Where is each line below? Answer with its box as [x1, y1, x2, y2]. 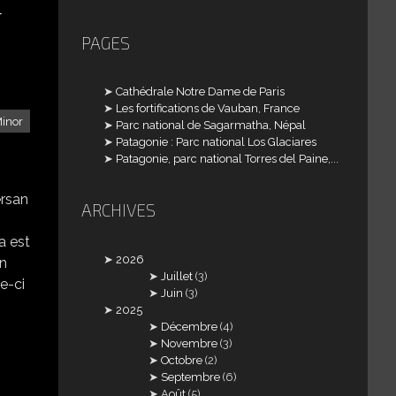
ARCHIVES [80, 200, 156, 221]
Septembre [161, 369, 221, 384]
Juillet [161, 269, 194, 283]
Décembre [161, 319, 218, 333]
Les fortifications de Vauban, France [116, 102, 301, 116]
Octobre [161, 353, 203, 367]
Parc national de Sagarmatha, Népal [116, 118, 307, 133]
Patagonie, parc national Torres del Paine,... [116, 152, 339, 166]
